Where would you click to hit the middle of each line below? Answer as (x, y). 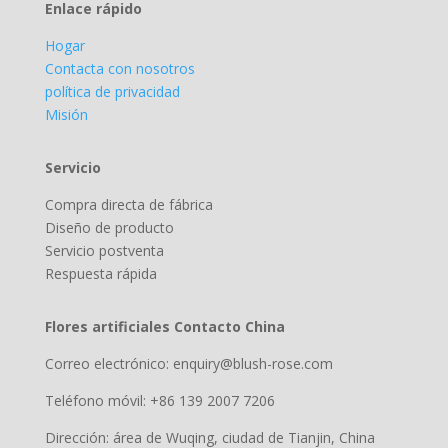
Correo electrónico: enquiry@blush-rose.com (188, 363)
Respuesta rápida (100, 273)
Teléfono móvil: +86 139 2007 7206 (159, 400)
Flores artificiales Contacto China (164, 326)
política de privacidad (112, 91)
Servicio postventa (104, 250)
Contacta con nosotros (119, 68)
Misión (66, 114)
